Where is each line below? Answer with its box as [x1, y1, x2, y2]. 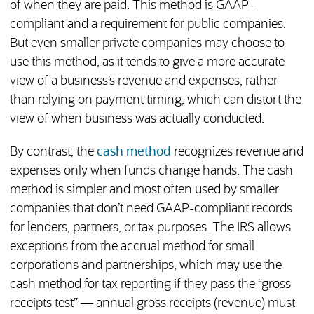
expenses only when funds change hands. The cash [9, 165, 293, 178]
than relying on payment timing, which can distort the [9, 94, 301, 107]
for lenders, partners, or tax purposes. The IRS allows [9, 221, 291, 235]
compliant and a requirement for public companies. [9, 18, 286, 32]
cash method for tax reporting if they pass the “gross [9, 278, 291, 292]
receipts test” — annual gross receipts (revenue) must [9, 297, 295, 310]
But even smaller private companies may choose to [9, 37, 285, 50]
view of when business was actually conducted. [9, 113, 264, 126]
